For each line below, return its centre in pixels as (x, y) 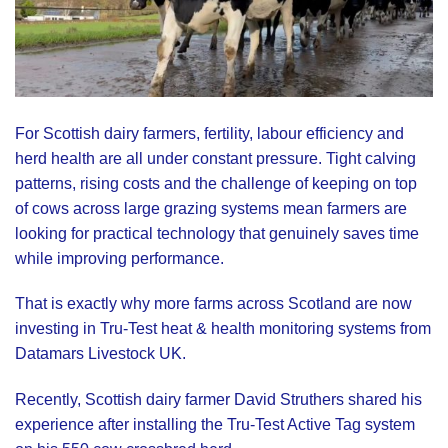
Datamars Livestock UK (98, 354)
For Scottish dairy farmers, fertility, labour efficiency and (209, 133)
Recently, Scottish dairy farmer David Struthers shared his (218, 400)
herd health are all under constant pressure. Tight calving (215, 158)
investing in (57, 329)
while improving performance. (119, 258)
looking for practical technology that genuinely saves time (217, 233)
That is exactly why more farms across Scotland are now (213, 304)
